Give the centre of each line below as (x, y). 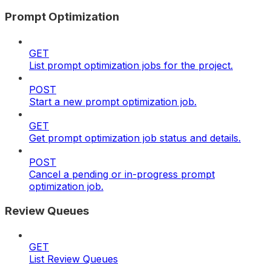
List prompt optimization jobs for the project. (131, 65)
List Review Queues (73, 259)
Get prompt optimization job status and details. (135, 138)
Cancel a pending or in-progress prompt (122, 174)
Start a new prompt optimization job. (113, 101)
